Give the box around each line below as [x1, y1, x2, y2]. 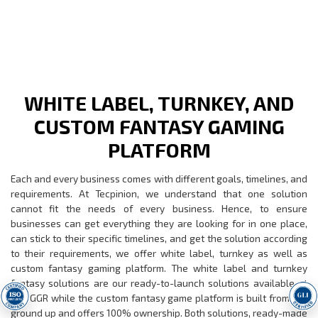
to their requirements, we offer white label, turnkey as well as [11, 247, 307, 260]
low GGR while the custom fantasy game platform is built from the [11, 292, 307, 305]
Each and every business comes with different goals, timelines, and [11, 172, 307, 185]
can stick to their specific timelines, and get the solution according [11, 232, 307, 245]
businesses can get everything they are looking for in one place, [11, 217, 307, 230]
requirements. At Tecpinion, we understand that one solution [11, 187, 307, 200]
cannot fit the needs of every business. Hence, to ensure [11, 202, 307, 215]
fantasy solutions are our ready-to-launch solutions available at [11, 277, 307, 290]
